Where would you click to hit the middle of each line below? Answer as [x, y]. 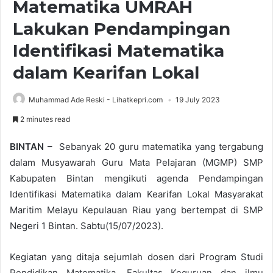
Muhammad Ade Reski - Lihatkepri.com [96, 99]
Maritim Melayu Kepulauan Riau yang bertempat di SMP [136, 210]
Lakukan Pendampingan [122, 28]
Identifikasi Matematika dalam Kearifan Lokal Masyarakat [136, 194]
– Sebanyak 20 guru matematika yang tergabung [154, 146]
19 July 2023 [198, 99]
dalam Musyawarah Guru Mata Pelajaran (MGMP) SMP [136, 162]
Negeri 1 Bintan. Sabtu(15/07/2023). [87, 225]
